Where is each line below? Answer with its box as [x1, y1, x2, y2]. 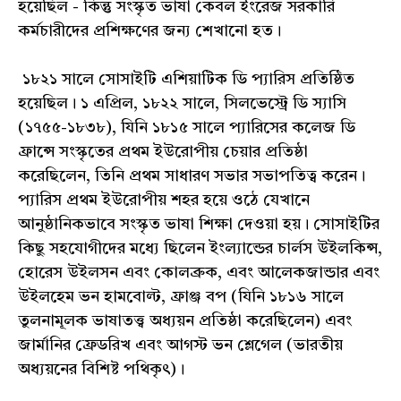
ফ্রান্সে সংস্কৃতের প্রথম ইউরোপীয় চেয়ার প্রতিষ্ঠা [18, 144, 308, 161]
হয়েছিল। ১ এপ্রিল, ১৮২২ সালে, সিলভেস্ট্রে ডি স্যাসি [18, 96, 346, 113]
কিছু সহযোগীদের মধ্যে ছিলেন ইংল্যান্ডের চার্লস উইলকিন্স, [18, 241, 382, 258]
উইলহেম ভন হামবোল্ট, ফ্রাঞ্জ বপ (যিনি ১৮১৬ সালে [18, 289, 344, 306]
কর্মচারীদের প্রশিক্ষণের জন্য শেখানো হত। [18, 23, 290, 40]
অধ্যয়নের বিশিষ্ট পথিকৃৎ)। [18, 362, 193, 379]
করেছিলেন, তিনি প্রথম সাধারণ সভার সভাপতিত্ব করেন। [18, 168, 365, 185]
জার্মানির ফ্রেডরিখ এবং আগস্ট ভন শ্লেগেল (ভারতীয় [18, 337, 343, 354]
